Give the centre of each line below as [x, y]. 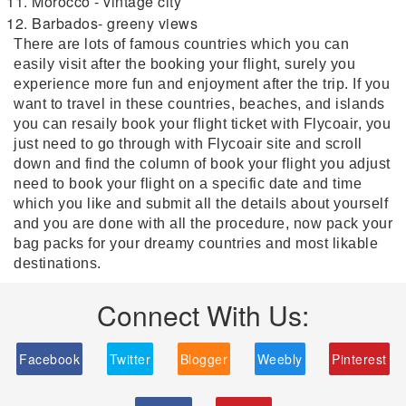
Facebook [50, 359]
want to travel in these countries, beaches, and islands [199, 104]
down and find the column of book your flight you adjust [202, 164]
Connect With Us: [203, 315]
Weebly [280, 359]
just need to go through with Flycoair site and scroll [188, 144]
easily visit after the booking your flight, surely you [184, 64]
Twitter [130, 359]
